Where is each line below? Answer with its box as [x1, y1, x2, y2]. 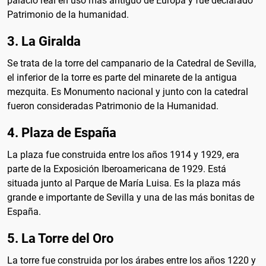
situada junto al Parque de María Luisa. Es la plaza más [7, 178, 240, 189]
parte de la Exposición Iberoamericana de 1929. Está [7, 163, 226, 175]
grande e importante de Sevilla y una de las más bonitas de [7, 192, 254, 204]
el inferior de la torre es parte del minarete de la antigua [7, 72, 237, 84]
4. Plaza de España [7, 125, 116, 141]
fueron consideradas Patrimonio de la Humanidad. [7, 100, 218, 112]
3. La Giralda [7, 33, 81, 49]
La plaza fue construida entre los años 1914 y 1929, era [7, 149, 239, 161]
